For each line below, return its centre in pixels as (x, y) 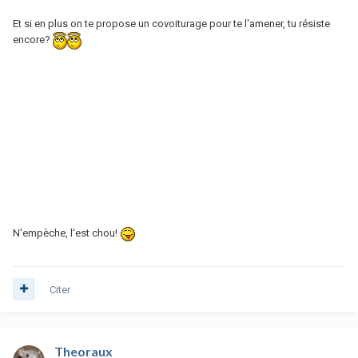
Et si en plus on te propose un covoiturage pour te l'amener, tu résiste (171, 23)
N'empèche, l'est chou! (66, 233)
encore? (33, 40)
